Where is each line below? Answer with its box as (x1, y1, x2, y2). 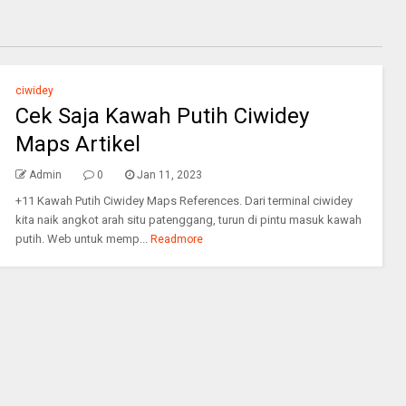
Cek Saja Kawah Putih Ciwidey (14, 103, 309, 129)
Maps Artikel (14, 131, 140, 157)
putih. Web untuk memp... (14, 232, 148, 246)
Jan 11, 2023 (136, 169, 202, 181)
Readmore (150, 233, 204, 246)
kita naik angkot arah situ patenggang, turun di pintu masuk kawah (14, 213, 362, 227)
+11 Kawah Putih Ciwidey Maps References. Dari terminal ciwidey (14, 194, 353, 208)
